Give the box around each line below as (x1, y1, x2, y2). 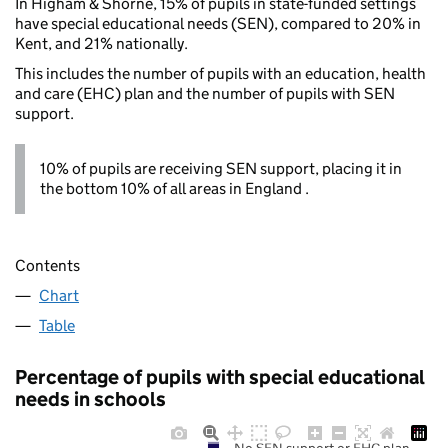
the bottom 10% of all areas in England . (40, 179, 309, 199)
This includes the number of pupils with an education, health (15, 64, 426, 84)
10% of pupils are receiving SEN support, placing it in (40, 159, 402, 179)
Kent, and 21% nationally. (15, 34, 188, 54)
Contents (15, 255, 80, 275)
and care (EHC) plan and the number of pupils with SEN (15, 84, 395, 104)
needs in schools (15, 386, 166, 411)
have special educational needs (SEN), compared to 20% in (15, 14, 421, 34)
